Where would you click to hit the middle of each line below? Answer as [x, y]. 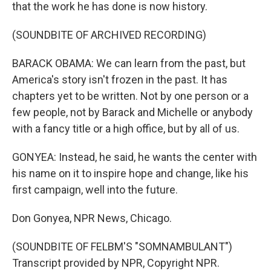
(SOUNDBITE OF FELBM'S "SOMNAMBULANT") [122, 247]
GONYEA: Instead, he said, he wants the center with [135, 157]
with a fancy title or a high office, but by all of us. [126, 129]
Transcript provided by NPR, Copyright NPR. [116, 263]
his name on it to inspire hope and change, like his [130, 173]
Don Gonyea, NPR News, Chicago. [92, 218]
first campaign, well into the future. [95, 190]
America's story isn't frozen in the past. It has [120, 80]
